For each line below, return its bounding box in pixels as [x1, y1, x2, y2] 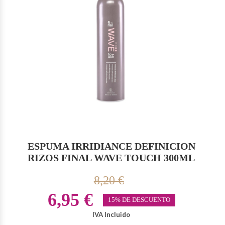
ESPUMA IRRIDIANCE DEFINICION [27, 140, 195, 152]
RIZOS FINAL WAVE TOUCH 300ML [28, 152, 195, 163]
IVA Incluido [92, 210, 131, 218]
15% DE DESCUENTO [107, 196, 170, 203]
